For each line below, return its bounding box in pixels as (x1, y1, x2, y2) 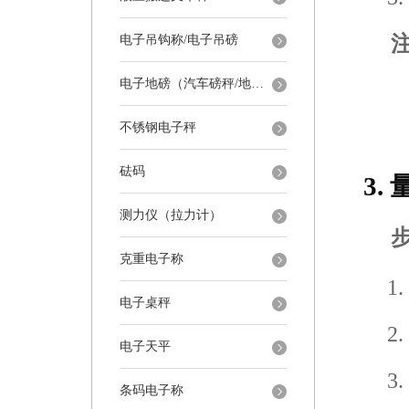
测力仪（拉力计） (120, 208, 222, 222)
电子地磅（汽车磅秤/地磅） (251, 77, 264, 90)
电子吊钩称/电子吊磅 (120, 33, 238, 47)
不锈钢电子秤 (120, 121, 196, 134)
